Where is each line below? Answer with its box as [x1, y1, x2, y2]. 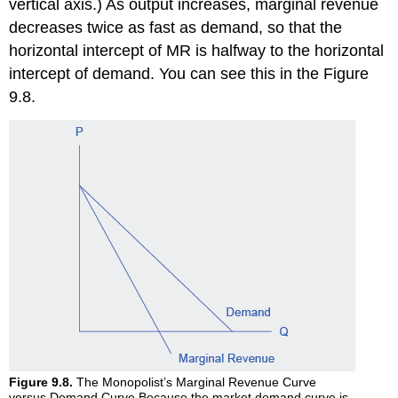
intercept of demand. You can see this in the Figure [9, 65, 370, 84]
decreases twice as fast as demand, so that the [9, 19, 343, 37]
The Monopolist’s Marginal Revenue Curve [73, 374, 317, 389]
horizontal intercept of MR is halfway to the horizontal [9, 42, 385, 60]
